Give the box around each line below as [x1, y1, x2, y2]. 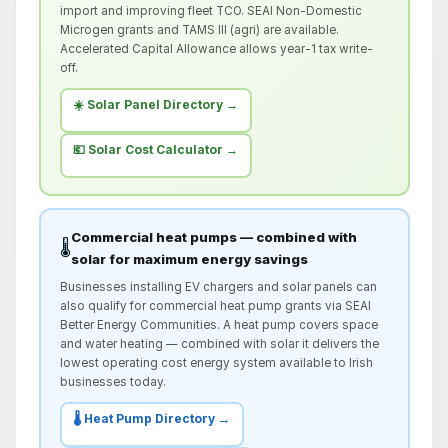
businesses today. [59, 374, 166, 389]
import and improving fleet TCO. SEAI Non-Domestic [59, 3, 362, 18]
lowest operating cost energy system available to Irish [59, 355, 373, 370]
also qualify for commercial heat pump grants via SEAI [59, 298, 371, 313]
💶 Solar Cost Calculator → [73, 142, 238, 157]
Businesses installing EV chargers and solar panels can [59, 279, 377, 294]
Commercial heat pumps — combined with [70, 229, 357, 246]
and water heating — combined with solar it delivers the [59, 336, 379, 351]
